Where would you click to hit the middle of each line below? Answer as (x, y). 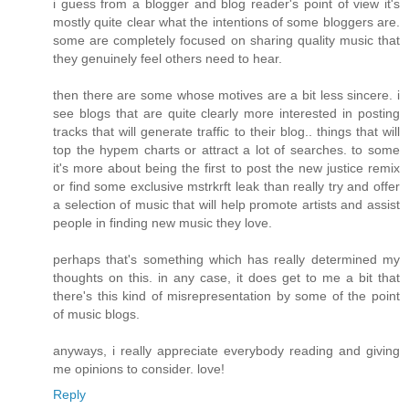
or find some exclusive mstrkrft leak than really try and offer (226, 186)
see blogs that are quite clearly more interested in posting (226, 113)
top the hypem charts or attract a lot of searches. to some (226, 149)
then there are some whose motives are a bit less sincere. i (226, 94)
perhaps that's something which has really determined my (226, 259)
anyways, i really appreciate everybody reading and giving (226, 350)
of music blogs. (96, 314)
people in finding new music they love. (163, 222)
